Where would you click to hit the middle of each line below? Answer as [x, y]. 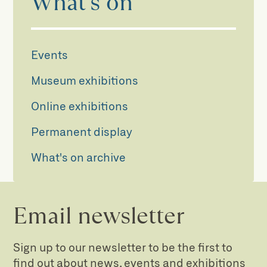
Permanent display [82, 131]
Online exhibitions [80, 105]
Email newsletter [99, 215]
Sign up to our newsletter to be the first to [123, 247]
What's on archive [79, 157]
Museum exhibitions [85, 80]
